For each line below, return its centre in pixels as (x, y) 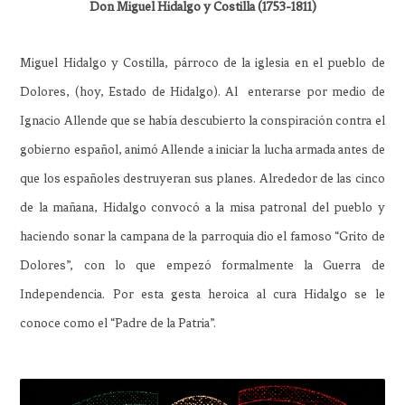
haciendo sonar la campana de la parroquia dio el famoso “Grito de (202, 236)
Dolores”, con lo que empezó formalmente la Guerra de (202, 265)
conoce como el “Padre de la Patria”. (118, 323)
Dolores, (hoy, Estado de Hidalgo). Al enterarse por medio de (202, 91)
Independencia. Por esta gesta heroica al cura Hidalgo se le (202, 294)
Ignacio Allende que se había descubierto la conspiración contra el (202, 120)
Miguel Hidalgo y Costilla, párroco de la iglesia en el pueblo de (202, 62)
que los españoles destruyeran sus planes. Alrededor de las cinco (202, 178)
